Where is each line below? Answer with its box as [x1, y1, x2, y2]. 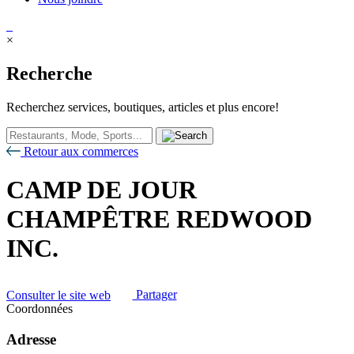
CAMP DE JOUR [6, 175, 197, 205]
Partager [132, 288, 177, 302]
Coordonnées [6, 302, 73, 316]
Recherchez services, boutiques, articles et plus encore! [6, 100, 279, 114]
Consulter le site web [6, 288, 111, 302]
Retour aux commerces [21, 144, 138, 158]
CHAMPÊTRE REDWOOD [6, 205, 312, 234]
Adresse [6, 330, 56, 348]
